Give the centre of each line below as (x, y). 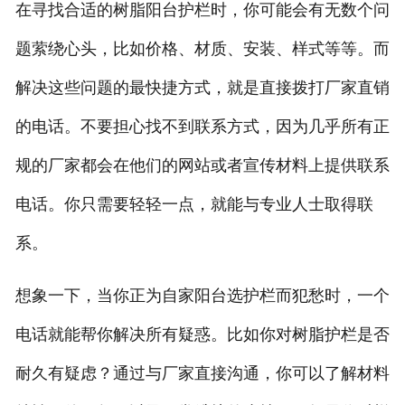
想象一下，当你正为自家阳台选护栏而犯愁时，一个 (202, 295)
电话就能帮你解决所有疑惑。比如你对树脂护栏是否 (202, 334)
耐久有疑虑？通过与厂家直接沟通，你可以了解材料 (202, 373)
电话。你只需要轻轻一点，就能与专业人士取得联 (194, 204)
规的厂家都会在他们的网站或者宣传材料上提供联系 (202, 165)
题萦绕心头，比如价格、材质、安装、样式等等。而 (202, 48)
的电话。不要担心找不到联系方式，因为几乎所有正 (202, 126)
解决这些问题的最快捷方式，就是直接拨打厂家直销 (202, 87)
